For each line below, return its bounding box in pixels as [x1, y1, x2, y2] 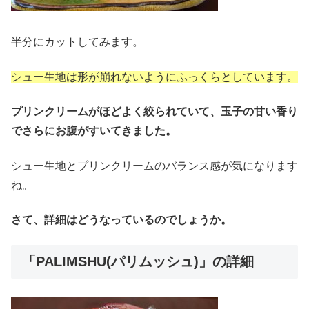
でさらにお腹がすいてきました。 [11, 125, 177, 137]
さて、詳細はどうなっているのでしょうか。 [11, 214, 232, 226]
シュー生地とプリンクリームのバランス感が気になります [11, 159, 298, 172]
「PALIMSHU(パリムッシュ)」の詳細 [22, 254, 254, 270]
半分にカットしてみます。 [11, 36, 143, 48]
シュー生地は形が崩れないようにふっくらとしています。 [11, 70, 298, 83]
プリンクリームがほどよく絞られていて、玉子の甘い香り [11, 106, 298, 118]
